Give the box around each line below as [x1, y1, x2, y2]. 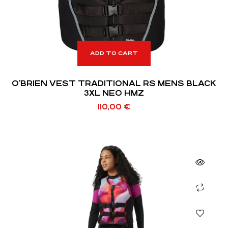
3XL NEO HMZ [84, 89, 144, 98]
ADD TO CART [90, 50, 138, 57]
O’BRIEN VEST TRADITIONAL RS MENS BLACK [12, 79, 216, 88]
